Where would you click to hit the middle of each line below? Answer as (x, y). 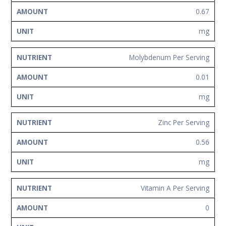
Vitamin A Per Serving (175, 188)
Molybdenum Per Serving (169, 57)
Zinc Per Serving (184, 123)
